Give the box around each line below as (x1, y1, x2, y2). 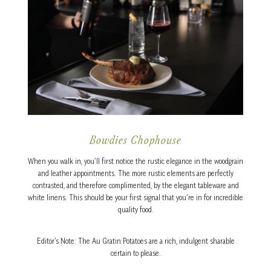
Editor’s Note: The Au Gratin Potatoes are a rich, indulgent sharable (36, 236, 235, 246)
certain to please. (110, 248, 161, 258)
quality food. (117, 204, 154, 214)
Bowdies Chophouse (90, 135, 181, 148)
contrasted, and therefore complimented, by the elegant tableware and (32, 180, 239, 190)
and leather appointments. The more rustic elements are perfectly (38, 168, 233, 178)
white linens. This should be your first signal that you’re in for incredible (28, 192, 243, 202)
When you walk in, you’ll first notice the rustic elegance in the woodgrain (28, 156, 243, 166)
